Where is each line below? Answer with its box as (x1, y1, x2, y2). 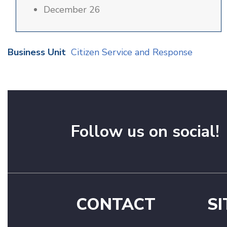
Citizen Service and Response (71, 46, 193, 58)
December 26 (44, 4, 100, 16)
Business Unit (8, 46, 66, 58)
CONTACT (76, 194, 156, 215)
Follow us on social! (71, 121, 219, 142)
